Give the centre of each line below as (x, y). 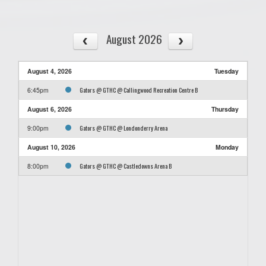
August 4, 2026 (50, 71)
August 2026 (134, 39)
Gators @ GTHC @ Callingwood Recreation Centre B (139, 89)
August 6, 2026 (50, 109)
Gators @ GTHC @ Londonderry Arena (123, 127)
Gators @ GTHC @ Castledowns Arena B (126, 165)
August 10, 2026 (51, 147)
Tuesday (227, 71)
